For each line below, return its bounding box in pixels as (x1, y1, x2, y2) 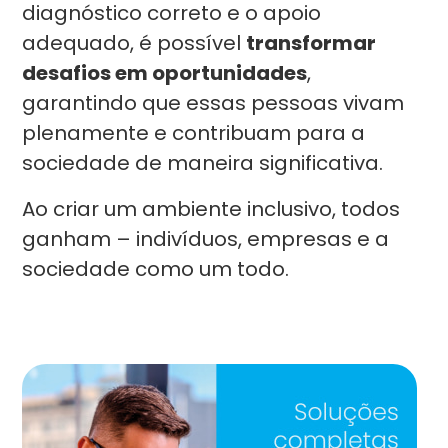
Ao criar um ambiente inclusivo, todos (22, 195, 401, 223)
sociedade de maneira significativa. (22, 149, 389, 177)
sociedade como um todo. (22, 255, 290, 283)
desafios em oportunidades (22, 59, 308, 87)
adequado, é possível (22, 29, 247, 57)
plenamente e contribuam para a (22, 119, 366, 147)
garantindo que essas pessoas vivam (22, 89, 405, 117)
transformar (246, 29, 377, 57)
